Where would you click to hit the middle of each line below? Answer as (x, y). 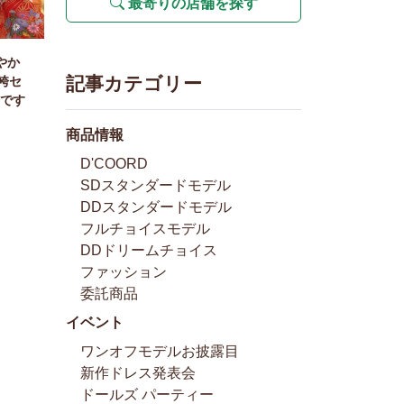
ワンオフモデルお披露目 (160, 351)
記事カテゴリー (134, 83)
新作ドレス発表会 (138, 372)
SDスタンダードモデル (156, 185)
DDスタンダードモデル (156, 207)
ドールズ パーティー (147, 394)
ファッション (124, 271)
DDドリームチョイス (149, 250)
